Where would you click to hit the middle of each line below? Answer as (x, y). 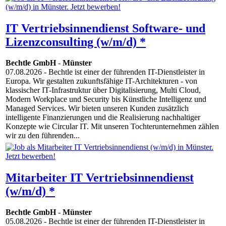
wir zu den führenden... (43, 136)
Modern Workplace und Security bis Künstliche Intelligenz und (106, 99)
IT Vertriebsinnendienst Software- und (105, 28)
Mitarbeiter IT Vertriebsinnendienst (100, 177)
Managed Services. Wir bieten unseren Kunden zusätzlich (97, 108)
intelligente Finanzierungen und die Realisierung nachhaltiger (103, 118)
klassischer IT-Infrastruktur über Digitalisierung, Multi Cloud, (103, 90)
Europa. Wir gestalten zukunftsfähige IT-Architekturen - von (101, 81)
